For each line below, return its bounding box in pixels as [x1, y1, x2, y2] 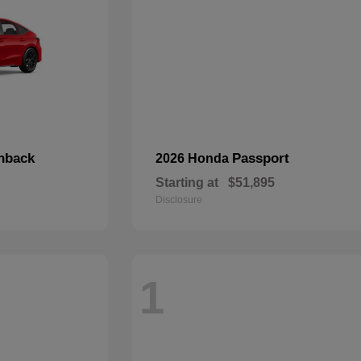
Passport [232, 151, 290, 166]
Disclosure [156, 194, 203, 205]
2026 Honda [156, 151, 233, 165]
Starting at [156, 176, 219, 189]
